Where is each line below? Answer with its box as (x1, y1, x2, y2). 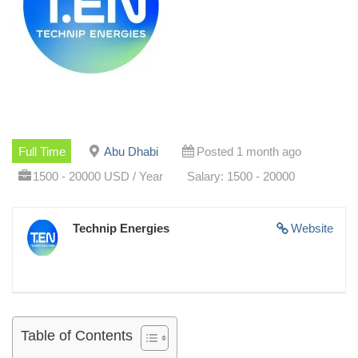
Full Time (18, 144, 66, 158)
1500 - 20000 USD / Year (32, 169, 163, 183)
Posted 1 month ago (196, 144, 301, 158)
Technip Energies (73, 221, 169, 235)
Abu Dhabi (103, 144, 158, 158)
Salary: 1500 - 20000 (186, 169, 295, 183)
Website (291, 221, 333, 235)
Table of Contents (21, 327, 133, 344)
